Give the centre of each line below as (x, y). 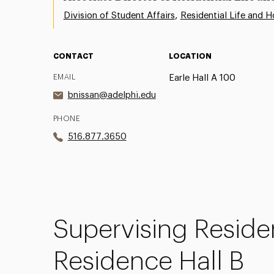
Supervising (123, 230)
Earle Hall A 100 (202, 78)
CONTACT (73, 56)
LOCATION (191, 56)
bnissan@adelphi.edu (112, 95)
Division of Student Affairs (119, 15)
